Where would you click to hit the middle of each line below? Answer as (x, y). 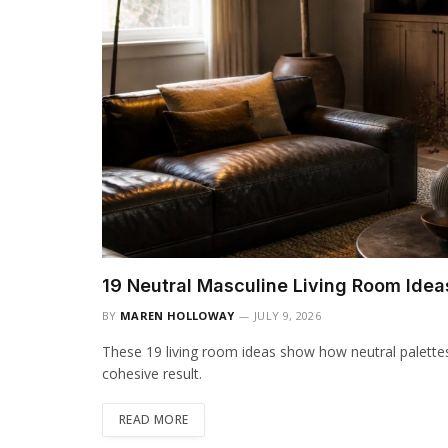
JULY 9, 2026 (287, 316)
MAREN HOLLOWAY (177, 316)
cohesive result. (152, 374)
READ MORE (154, 420)
